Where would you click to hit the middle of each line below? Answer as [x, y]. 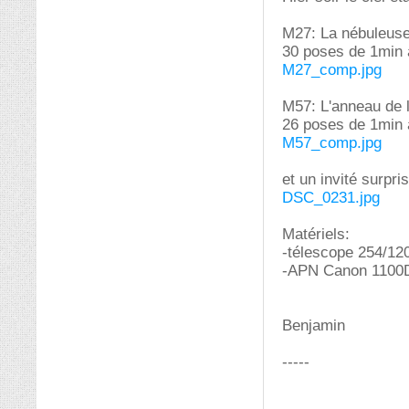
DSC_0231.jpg [331, 198]
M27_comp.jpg [332, 70]
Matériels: [316, 234]
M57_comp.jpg [332, 143]
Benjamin [314, 325]
